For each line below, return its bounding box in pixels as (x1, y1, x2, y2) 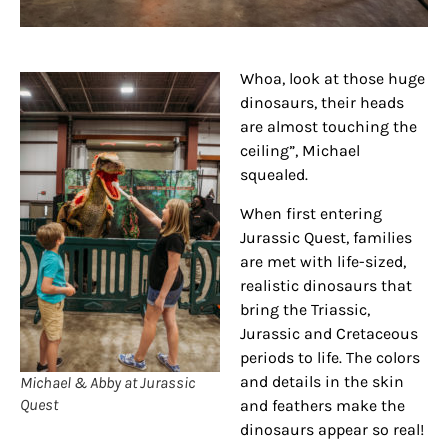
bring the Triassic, (240, 300, 370, 320)
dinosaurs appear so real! (240, 420, 424, 440)
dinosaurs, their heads (240, 93, 404, 113)
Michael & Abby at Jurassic (20, 373, 195, 393)
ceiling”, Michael (240, 141, 360, 161)
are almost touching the (240, 117, 417, 137)
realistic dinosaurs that (240, 276, 412, 296)
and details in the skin (240, 372, 404, 392)
